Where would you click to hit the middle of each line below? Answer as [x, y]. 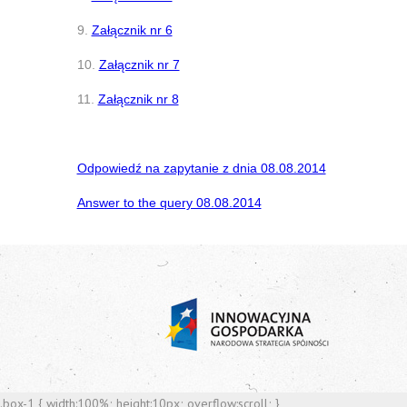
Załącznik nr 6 [132, 30]
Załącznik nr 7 [139, 65]
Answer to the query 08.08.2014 [169, 203]
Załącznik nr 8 [138, 99]
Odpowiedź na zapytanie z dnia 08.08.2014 [201, 168]
